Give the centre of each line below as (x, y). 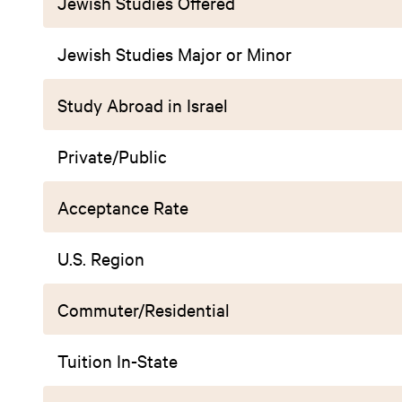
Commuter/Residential (144, 309)
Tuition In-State (118, 360)
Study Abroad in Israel (143, 105)
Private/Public (112, 156)
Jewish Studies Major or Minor (175, 53)
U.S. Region (101, 258)
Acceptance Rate (123, 207)
